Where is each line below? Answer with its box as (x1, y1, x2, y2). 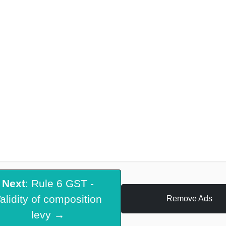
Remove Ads (166, 194, 212, 203)
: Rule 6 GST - (25, 177, 94, 189)
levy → (31, 208, 65, 220)
